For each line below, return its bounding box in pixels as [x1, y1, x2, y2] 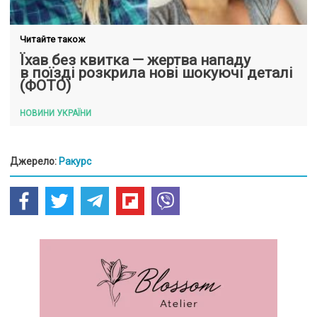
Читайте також [20, 34, 85, 45]
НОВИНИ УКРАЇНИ [20, 108, 91, 118]
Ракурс [59, 156, 91, 167]
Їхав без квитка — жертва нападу [20, 52, 250, 69]
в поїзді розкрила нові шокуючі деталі [20, 64, 293, 81]
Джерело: [10, 156, 59, 167]
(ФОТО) [20, 77, 71, 94]
